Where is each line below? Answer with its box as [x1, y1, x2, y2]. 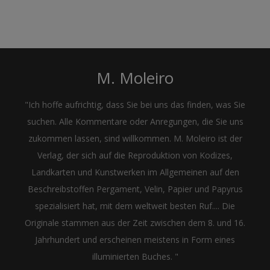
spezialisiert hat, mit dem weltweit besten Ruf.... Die [35, 200, 235, 212]
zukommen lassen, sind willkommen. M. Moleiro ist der [28, 133, 242, 145]
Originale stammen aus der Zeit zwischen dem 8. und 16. [25, 217, 245, 229]
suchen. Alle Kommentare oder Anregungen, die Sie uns [27, 116, 243, 128]
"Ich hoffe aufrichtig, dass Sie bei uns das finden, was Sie [25, 99, 245, 111]
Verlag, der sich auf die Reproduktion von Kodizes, [37, 149, 233, 162]
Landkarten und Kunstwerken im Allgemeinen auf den [31, 166, 239, 178]
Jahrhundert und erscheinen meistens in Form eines [35, 234, 235, 246]
